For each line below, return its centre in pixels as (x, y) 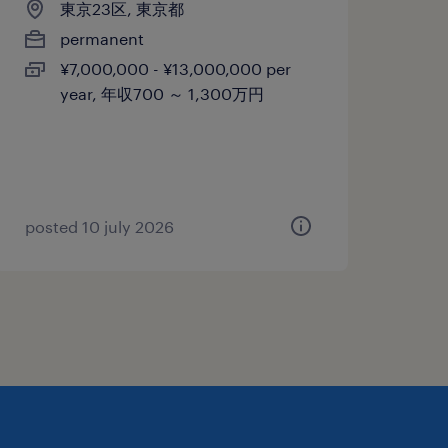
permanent (101, 38)
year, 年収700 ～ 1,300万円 (161, 93)
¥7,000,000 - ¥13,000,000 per (175, 68)
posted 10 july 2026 (99, 226)
